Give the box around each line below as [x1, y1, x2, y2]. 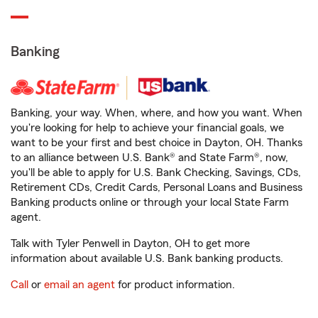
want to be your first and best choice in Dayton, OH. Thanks [11, 137, 302, 148]
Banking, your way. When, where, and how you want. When [11, 107, 302, 119]
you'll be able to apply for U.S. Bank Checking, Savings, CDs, [11, 167, 301, 178]
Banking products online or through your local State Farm [11, 197, 289, 208]
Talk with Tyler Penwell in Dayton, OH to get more [11, 238, 250, 249]
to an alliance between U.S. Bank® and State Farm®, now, [11, 152, 288, 163]
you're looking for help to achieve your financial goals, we [11, 122, 284, 133]
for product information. [115, 279, 235, 290]
